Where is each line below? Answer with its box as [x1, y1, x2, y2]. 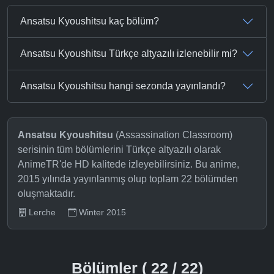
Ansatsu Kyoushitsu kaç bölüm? [20, 16, 159, 27]
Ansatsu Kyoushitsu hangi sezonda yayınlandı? [20, 81, 226, 92]
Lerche [29, 207, 56, 217]
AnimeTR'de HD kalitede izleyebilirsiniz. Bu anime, [18, 158, 239, 169]
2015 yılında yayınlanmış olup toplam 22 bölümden [18, 173, 238, 184]
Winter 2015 [79, 207, 126, 217]
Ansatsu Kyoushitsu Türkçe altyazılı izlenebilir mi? [20, 48, 237, 59]
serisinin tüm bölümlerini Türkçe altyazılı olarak [18, 144, 221, 155]
